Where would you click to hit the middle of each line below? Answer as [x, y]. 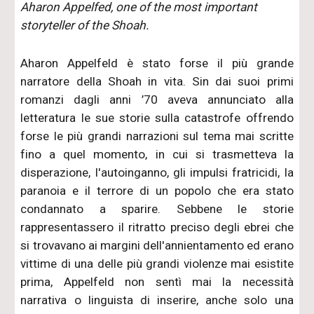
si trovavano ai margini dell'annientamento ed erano [157, 245]
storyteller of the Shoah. [85, 25]
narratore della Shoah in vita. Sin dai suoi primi [157, 81]
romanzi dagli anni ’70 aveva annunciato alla [157, 99]
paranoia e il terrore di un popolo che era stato [157, 190]
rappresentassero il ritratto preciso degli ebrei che [157, 227]
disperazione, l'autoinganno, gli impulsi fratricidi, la [157, 172]
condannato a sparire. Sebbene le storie [157, 209]
